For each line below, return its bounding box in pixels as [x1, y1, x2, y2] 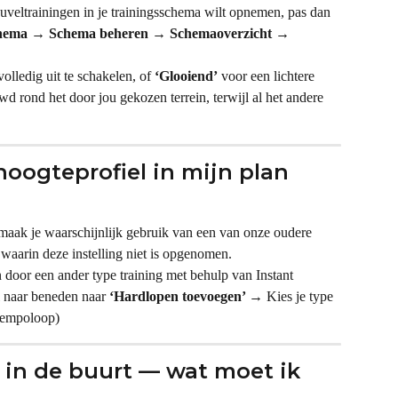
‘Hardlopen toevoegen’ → [109, 288, 263, 304]
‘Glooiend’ [155, 68, 218, 84]
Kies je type [263, 288, 337, 304]
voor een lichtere [218, 68, 318, 84]
